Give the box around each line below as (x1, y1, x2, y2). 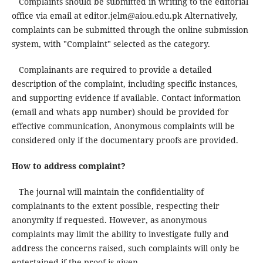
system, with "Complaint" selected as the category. (11, 38, 210, 50)
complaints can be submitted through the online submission (11, 24, 248, 36)
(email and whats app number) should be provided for (11, 106, 229, 118)
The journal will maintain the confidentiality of (11, 186, 204, 198)
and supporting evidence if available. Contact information (11, 92, 241, 104)
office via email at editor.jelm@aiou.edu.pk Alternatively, (11, 10, 238, 22)
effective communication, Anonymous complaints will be (11, 120, 235, 132)
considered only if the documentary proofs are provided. (11, 134, 238, 146)
